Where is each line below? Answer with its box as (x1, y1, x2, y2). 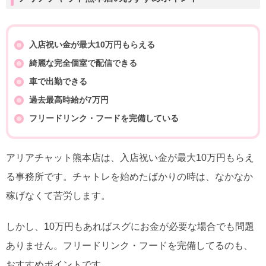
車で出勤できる (29, 77, 87, 87)
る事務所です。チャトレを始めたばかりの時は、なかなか (6, 172, 253, 182)
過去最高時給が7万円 (29, 95, 109, 105)
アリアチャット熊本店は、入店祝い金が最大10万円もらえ (6, 153, 254, 163)
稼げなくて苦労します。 (6, 191, 110, 201)
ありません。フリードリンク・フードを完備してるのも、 (6, 240, 253, 251)
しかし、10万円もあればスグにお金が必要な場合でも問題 (6, 221, 254, 232)
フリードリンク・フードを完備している (29, 113, 179, 123)
